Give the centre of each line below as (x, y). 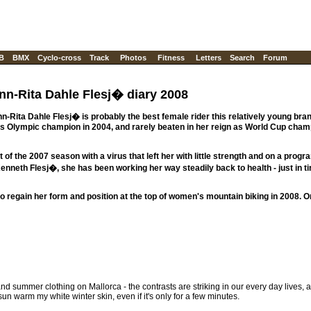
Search (242, 58)
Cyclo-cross (59, 58)
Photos (133, 58)
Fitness (171, 58)
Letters (209, 58)
